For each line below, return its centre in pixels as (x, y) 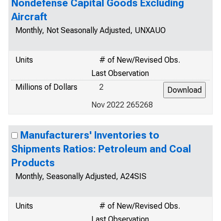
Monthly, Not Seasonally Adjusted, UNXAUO (91, 30)
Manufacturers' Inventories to (90, 135)
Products (33, 163)
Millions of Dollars (46, 87)
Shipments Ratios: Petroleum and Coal (101, 149)
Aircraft (29, 17)
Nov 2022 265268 (122, 105)
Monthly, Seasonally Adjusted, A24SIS (81, 176)
